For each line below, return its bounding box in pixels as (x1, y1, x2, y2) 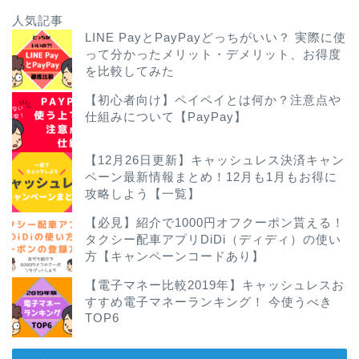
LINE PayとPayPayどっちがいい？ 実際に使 (85, 30, 346, 44)
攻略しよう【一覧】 (85, 186, 200, 200)
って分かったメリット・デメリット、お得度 (85, 46, 341, 61)
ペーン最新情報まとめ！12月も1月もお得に (85, 169, 337, 184)
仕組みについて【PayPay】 (85, 109, 247, 123)
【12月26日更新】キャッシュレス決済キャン (85, 152, 345, 167)
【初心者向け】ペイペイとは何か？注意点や (85, 92, 341, 107)
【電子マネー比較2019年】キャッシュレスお (85, 278, 345, 292)
